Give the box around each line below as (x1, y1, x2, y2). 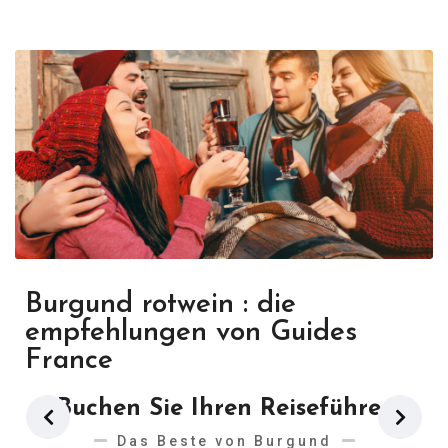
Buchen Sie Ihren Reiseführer (57, 397, 391, 421)
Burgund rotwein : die (25, 291, 296, 319)
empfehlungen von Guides (25, 319, 357, 347)
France (25, 347, 113, 375)
